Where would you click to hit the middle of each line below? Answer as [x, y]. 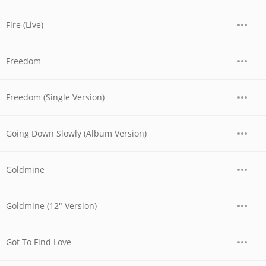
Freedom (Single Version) [55, 97]
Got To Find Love [39, 242]
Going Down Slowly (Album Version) [76, 133]
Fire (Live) [25, 25]
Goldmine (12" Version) [51, 206]
